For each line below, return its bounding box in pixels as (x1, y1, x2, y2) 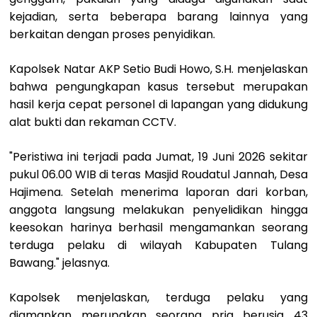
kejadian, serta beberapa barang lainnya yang (9, 8, 308, 25)
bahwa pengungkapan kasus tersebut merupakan (9, 78, 308, 95)
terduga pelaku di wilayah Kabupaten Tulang (9, 236, 308, 253)
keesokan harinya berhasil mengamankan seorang (9, 219, 308, 236)
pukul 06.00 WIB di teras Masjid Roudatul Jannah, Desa (9, 166, 308, 183)
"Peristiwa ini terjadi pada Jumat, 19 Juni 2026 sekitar (9, 148, 308, 165)
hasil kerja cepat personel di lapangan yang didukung (9, 96, 308, 113)
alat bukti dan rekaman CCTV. (9, 113, 177, 130)
